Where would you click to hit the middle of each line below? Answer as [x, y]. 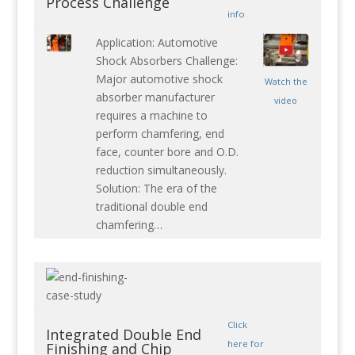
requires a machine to [151, 116]
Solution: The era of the [156, 189]
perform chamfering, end [160, 134]
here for [245, 344]
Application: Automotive [157, 43]
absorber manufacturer [155, 97]
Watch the [286, 81]
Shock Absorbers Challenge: [166, 61]
